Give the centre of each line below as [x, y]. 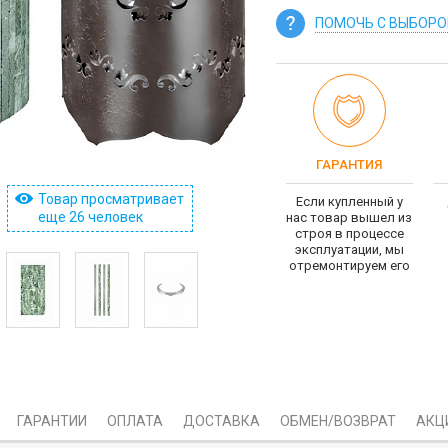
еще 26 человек [90, 217]
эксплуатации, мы [349, 249]
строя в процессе [349, 233]
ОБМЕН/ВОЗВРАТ [338, 421]
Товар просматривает [110, 199]
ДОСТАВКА [221, 421]
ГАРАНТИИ [52, 421]
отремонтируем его [349, 265]
